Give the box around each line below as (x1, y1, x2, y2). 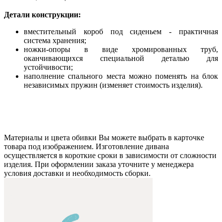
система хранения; (24, 36, 86, 45)
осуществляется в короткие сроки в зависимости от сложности (4, 151, 217, 160)
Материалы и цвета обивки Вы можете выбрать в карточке (4, 133, 204, 142)
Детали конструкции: (4, 10, 81, 19)
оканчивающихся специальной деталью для (24, 54, 218, 62)
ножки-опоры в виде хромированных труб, (24, 45, 218, 54)
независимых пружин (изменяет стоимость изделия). (24, 80, 203, 89)
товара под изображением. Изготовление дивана (4, 142, 169, 151)
